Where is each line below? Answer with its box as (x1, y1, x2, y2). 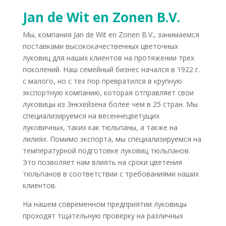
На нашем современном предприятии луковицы (22, 199, 187, 209)
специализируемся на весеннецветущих (22, 110, 159, 121)
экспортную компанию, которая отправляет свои (22, 87, 194, 97)
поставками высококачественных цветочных (22, 41, 178, 51)
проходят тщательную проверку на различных (22, 210, 183, 220)
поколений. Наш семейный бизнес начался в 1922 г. (22, 64, 200, 74)
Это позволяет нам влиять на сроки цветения (22, 157, 182, 167)
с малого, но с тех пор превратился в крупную (22, 76, 182, 86)
